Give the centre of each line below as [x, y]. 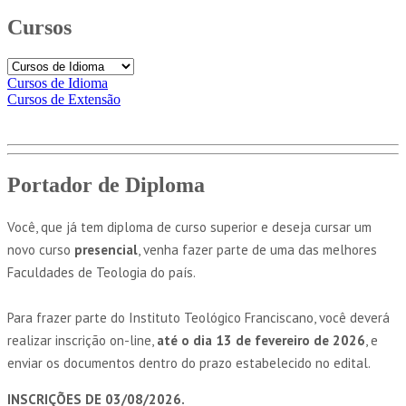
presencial [106, 249]
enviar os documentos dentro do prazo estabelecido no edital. [189, 362]
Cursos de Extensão [64, 99]
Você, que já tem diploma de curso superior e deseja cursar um [189, 227]
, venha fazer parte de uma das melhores [257, 249]
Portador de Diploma [106, 184]
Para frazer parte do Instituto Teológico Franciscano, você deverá [198, 317]
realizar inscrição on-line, [82, 340]
